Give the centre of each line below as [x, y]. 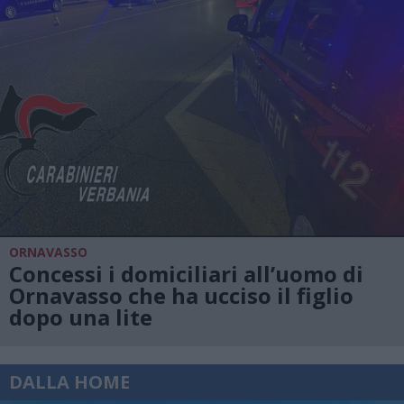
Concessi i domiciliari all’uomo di [186, 273]
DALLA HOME [69, 382]
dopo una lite [81, 317]
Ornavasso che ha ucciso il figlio [181, 295]
